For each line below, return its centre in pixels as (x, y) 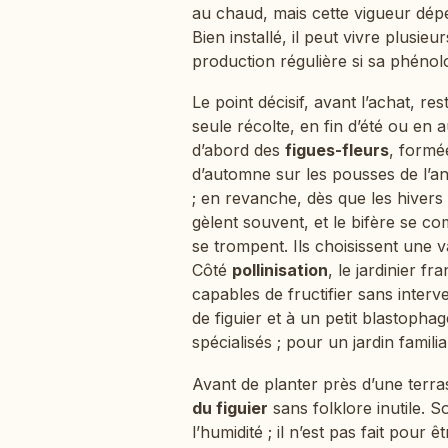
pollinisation (280, 270)
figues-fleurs (337, 150)
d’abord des (238, 150)
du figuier (230, 407)
